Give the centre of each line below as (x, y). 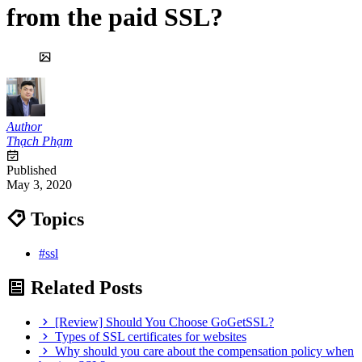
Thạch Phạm (40, 141)
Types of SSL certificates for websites (151, 336)
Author (24, 126)
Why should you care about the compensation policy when (204, 351)
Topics (55, 219)
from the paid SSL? (115, 17)
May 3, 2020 (39, 184)
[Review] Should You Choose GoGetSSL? (164, 322)
